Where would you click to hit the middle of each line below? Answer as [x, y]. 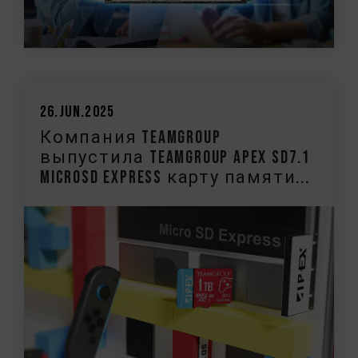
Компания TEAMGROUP [131, 137]
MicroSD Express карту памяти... [175, 177]
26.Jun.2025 [78, 111]
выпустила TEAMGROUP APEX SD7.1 [176, 157]
